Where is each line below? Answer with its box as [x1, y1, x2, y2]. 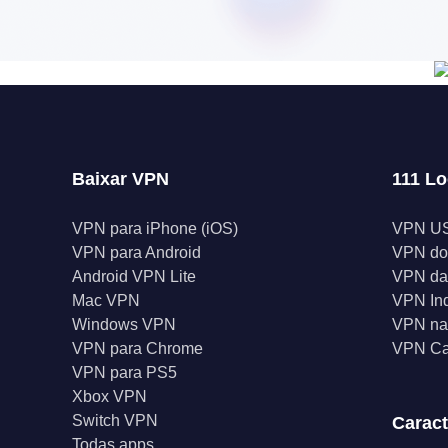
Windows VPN [72, 316, 176, 333]
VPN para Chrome [72, 340, 203, 357]
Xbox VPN [72, 388, 147, 405]
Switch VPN [72, 412, 158, 429]
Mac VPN [72, 292, 140, 309]
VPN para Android [72, 244, 201, 261]
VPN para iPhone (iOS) [72, 220, 238, 237]
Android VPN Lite [72, 268, 196, 285]
